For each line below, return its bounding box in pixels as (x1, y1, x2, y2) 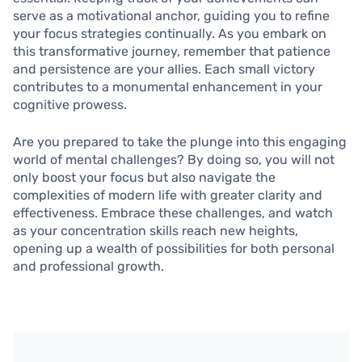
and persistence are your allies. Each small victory (13, 61, 315, 77)
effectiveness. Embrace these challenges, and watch (13, 204, 333, 221)
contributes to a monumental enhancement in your (13, 78, 322, 95)
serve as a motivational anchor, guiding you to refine (13, 7, 330, 23)
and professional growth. (13, 258, 164, 274)
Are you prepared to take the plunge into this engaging (13, 133, 347, 149)
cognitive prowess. (13, 96, 127, 112)
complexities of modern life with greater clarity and (13, 187, 322, 203)
